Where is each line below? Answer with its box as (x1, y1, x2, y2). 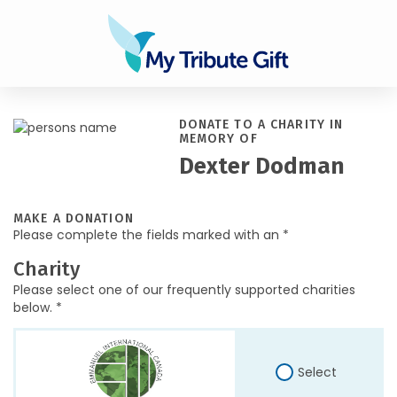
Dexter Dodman (178, 153, 345, 180)
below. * (13, 299, 62, 316)
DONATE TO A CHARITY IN (178, 117, 344, 132)
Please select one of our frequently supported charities (13, 281, 355, 299)
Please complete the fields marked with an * (13, 226, 289, 244)
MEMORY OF (178, 131, 258, 146)
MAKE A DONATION (13, 211, 134, 226)
